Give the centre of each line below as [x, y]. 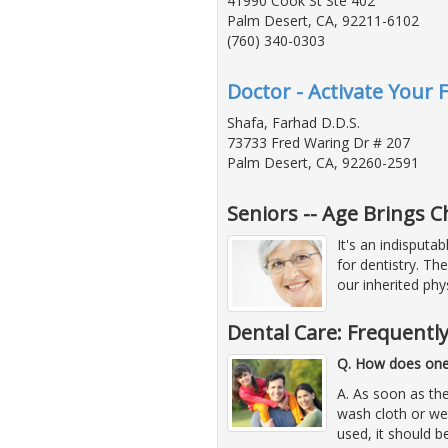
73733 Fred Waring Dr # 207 [318, 142]
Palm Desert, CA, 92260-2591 [323, 162]
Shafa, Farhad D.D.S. [293, 122]
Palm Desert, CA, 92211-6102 [323, 20]
